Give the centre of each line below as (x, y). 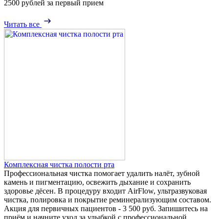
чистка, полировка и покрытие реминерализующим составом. (108, 200)
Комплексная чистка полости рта (59, 165)
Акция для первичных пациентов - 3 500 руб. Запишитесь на (106, 209)
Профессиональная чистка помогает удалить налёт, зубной (102, 174)
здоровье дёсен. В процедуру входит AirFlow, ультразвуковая (105, 191)
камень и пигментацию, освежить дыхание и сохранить (97, 182)
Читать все (22, 24)
